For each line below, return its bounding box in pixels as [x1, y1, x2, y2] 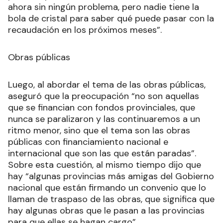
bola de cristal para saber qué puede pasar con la [8, 12, 214, 24]
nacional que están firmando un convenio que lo [8, 181, 206, 194]
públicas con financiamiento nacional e [8, 135, 168, 148]
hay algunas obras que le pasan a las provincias [8, 204, 205, 217]
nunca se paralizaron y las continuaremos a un [8, 112, 200, 125]
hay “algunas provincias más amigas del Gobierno [8, 170, 214, 182]
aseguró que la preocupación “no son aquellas [8, 90, 199, 102]
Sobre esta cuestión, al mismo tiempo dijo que [8, 158, 201, 171]
